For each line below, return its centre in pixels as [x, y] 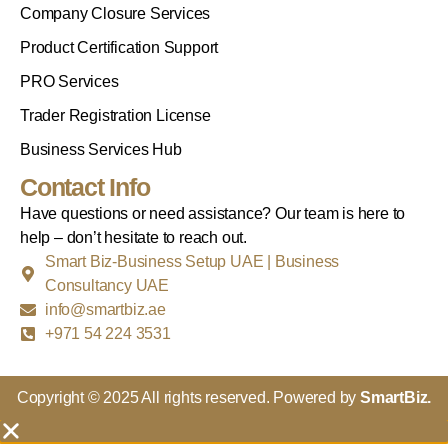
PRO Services [69, 81]
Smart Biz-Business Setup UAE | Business [192, 261]
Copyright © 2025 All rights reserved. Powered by [186, 397]
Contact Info [85, 186]
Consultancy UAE [107, 285]
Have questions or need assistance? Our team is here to [213, 213]
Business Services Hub [101, 149]
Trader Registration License [115, 115]
